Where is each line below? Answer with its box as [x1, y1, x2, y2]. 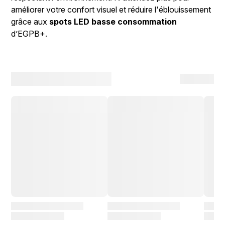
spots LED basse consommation [49, 17, 177, 27]
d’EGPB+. [11, 29, 48, 39]
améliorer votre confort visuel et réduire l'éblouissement [11, 5, 211, 15]
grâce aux [11, 17, 50, 27]
